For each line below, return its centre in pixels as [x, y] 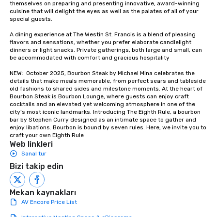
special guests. [31, 19]
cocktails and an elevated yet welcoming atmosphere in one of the [102, 104]
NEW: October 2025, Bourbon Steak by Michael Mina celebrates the [102, 73]
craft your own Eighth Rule [47, 135]
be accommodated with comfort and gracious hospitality [90, 58]
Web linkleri [31, 144]
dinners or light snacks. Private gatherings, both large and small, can [106, 50]
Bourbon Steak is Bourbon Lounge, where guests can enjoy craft [99, 97]
